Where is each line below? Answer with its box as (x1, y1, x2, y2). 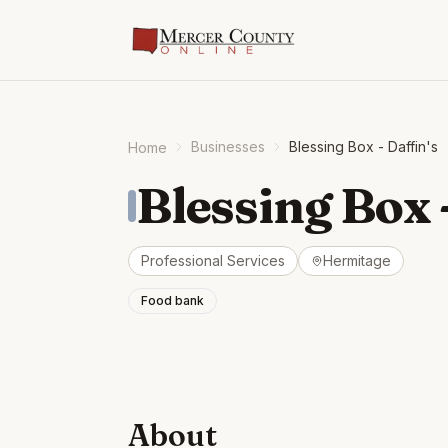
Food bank (141, 293, 204, 308)
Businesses (191, 138, 265, 155)
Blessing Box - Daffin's (289, 138, 438, 155)
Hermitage (323, 252, 391, 269)
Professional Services (141, 252, 285, 269)
